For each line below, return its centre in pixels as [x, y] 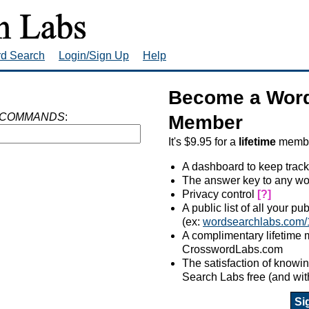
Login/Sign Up [94, 55]
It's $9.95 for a [203, 141]
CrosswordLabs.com [232, 249]
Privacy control [220, 194]
